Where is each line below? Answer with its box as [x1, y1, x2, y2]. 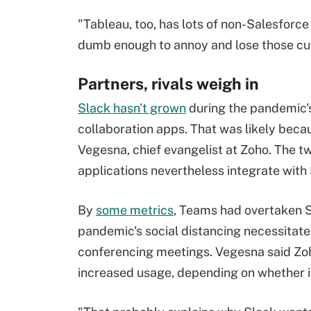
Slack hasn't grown [78, 101, 186, 115]
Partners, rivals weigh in [78, 74, 259, 93]
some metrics [96, 203, 174, 217]
